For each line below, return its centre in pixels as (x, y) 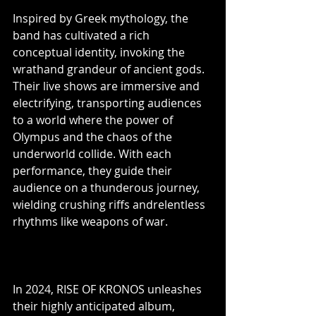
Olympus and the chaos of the (94, 137)
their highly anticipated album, (95, 306)
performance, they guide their (94, 171)
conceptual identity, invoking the (100, 52)
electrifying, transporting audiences (109, 103)
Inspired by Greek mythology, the (102, 18)
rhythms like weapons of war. (90, 221)
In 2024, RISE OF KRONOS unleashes (109, 289)
